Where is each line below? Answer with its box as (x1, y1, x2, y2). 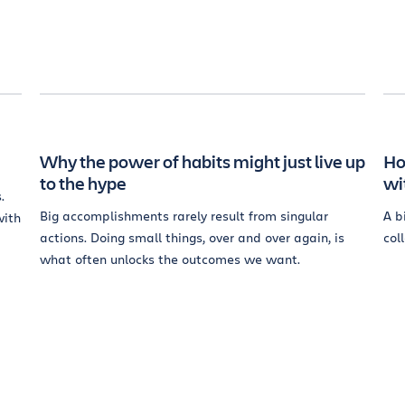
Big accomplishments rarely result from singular (40, 207, 328, 224)
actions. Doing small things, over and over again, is (40, 229, 344, 246)
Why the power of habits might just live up (40, 149, 365, 174)
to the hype (40, 171, 127, 195)
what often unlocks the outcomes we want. (40, 250, 300, 268)
